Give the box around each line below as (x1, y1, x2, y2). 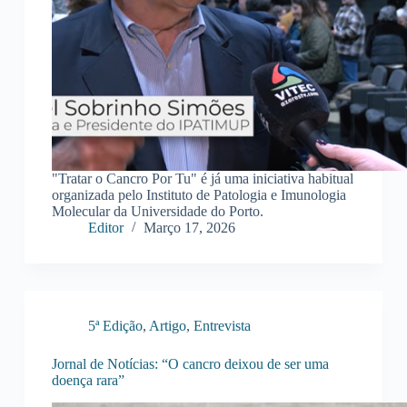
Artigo (148, 318, 186, 334)
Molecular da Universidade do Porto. (51, 203, 263, 220)
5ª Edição (87, 318, 143, 334)
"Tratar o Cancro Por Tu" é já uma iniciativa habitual (51, 171, 353, 187)
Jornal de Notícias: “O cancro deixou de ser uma (51, 356, 329, 372)
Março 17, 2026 (143, 220, 235, 236)
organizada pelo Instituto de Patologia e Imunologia (51, 187, 346, 203)
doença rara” (51, 372, 124, 389)
